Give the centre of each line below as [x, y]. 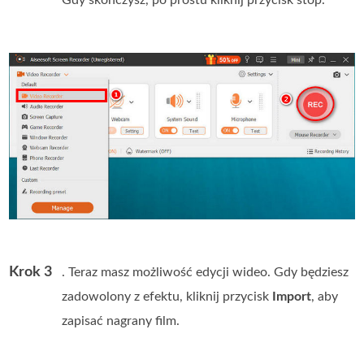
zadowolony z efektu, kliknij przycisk [167, 297]
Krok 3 [31, 273]
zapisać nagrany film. [121, 321]
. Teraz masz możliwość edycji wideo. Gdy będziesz [206, 273]
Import [292, 297]
